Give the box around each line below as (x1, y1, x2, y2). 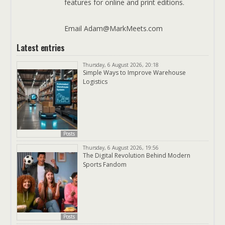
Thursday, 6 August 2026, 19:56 (83, 144, 159, 151)
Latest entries (17, 41, 65, 54)
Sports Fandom (83, 160, 127, 169)
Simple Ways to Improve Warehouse (83, 68, 186, 77)
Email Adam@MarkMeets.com (64, 23, 163, 33)
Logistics (83, 77, 107, 86)
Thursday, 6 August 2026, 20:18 (83, 61, 159, 68)
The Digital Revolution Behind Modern (83, 151, 190, 160)
